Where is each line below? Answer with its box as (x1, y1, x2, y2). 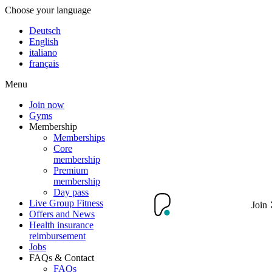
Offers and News (29, 209, 95, 219)
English (29, 36, 58, 47)
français (29, 58, 59, 69)
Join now (29, 100, 64, 110)
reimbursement (29, 231, 86, 241)
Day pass (53, 187, 89, 197)
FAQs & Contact (29, 253, 94, 263)
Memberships (53, 132, 105, 143)
